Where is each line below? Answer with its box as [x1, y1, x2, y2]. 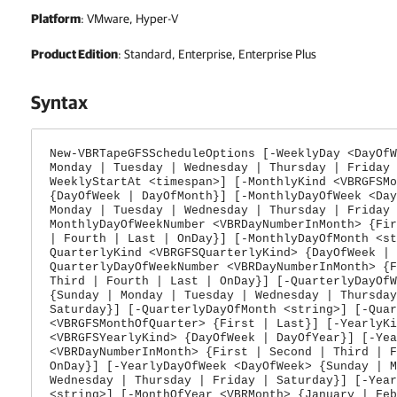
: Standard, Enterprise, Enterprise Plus [118, 47, 316, 61]
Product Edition [31, 47, 118, 61]
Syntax [31, 91, 88, 113]
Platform [31, 12, 81, 26]
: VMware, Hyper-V [81, 12, 178, 26]
